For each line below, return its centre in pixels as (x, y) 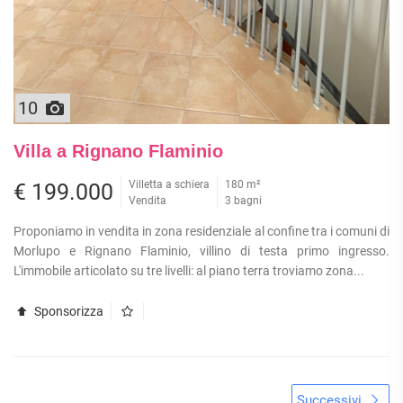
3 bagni (243, 201)
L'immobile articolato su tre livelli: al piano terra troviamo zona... (189, 271)
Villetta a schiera (169, 185)
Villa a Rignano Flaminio (118, 152)
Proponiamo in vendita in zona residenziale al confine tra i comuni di (201, 232)
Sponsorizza (67, 312)
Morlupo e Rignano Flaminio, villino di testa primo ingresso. (201, 251)
